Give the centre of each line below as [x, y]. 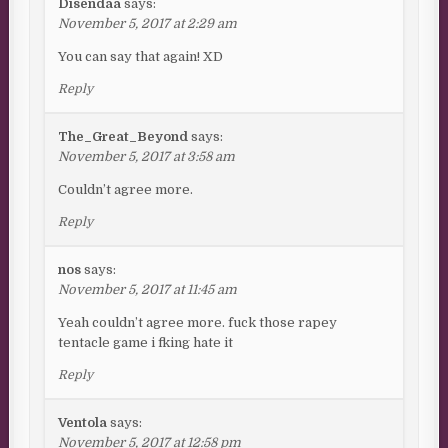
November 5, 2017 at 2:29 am [148, 24]
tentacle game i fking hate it [146, 343]
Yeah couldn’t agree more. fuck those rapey [198, 323]
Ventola [83, 423]
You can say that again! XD [141, 57]
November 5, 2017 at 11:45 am [148, 290]
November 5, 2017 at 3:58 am [147, 157]
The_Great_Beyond [123, 137]
